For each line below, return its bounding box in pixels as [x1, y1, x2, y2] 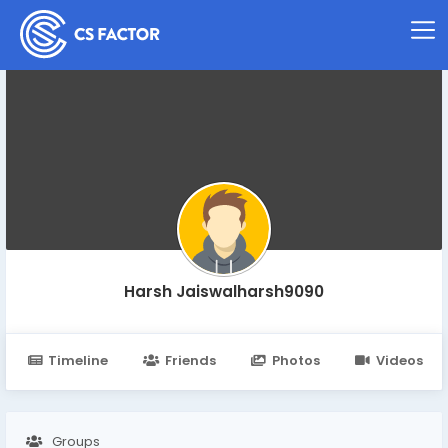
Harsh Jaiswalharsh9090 [124, 281, 324, 302]
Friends [164, 351, 216, 370]
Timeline [48, 351, 109, 370]
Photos [271, 351, 320, 370]
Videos [376, 351, 423, 370]
